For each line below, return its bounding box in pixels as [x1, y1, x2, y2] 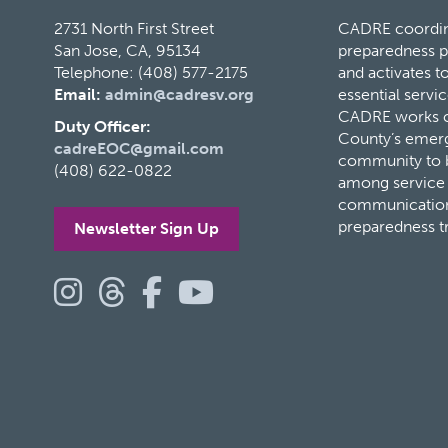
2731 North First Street [53, 18, 214, 38]
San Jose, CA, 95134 [53, 40, 201, 60]
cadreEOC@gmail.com [53, 138, 224, 158]
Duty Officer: [53, 116, 151, 136]
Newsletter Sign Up [73, 218, 219, 238]
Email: [53, 84, 101, 104]
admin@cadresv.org [104, 84, 254, 104]
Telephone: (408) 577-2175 [53, 62, 248, 82]
